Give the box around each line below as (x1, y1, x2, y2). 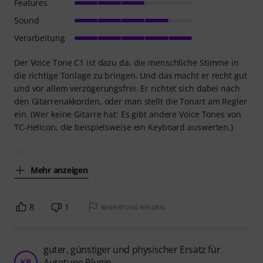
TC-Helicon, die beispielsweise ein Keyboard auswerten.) (14, 122, 233, 133)
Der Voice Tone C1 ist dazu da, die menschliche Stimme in (14, 57, 239, 69)
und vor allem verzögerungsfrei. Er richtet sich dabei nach (14, 83, 240, 95)
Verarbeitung (14, 32, 65, 44)
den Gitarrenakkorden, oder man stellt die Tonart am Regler (14, 96, 247, 107)
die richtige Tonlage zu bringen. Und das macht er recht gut (14, 70, 247, 82)
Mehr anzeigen (31, 164, 88, 176)
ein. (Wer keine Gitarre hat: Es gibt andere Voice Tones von (14, 109, 241, 120)
